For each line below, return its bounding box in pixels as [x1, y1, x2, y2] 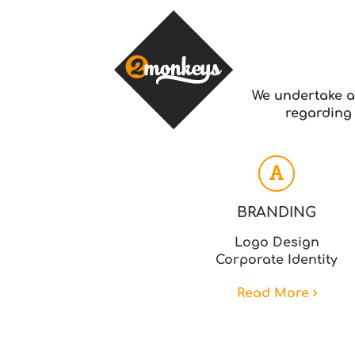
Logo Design [234, 235, 319, 250]
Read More [236, 286, 309, 300]
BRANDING [237, 204, 317, 220]
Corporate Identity [216, 253, 338, 267]
